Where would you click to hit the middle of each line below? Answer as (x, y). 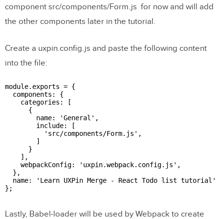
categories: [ (38, 102)
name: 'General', (52, 118)
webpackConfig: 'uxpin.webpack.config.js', (93, 164)
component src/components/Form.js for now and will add (109, 7)
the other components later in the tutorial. (81, 21)
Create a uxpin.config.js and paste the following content (106, 48)
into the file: (26, 63)
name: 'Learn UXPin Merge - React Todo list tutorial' (110, 180)
